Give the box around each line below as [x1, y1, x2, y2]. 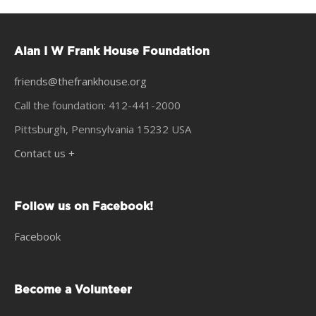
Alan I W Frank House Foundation [14, 46, 209, 57]
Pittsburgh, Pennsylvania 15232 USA [14, 122, 191, 136]
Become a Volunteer [14, 284, 132, 296]
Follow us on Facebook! [14, 201, 153, 212]
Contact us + [14, 146, 75, 160]
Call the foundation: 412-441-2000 [14, 98, 181, 112]
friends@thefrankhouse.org [14, 74, 147, 88]
